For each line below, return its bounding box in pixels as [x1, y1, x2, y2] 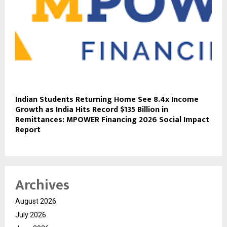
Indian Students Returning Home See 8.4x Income [15, 93, 199, 107]
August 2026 [15, 197, 56, 206]
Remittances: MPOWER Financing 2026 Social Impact [15, 113, 209, 127]
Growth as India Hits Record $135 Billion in [15, 103, 168, 117]
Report [15, 123, 41, 137]
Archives [15, 173, 69, 198]
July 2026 [15, 211, 46, 219]
